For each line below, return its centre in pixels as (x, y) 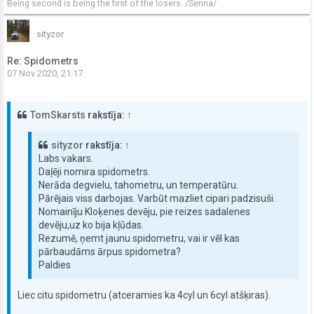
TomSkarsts (58, 115)
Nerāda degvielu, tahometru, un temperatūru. (138, 185)
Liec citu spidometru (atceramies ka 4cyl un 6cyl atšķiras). (144, 295)
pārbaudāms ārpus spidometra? (110, 251)
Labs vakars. (66, 158)
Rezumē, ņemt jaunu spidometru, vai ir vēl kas (139, 238)
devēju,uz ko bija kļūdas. (91, 225)
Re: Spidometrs (43, 61)
